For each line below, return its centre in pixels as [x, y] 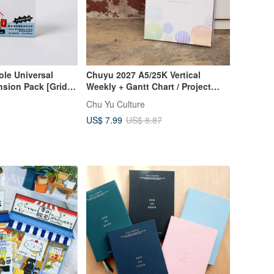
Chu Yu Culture [115, 104]
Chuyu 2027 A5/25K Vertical [143, 75]
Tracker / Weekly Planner [137, 98]
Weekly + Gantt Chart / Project [148, 87]
